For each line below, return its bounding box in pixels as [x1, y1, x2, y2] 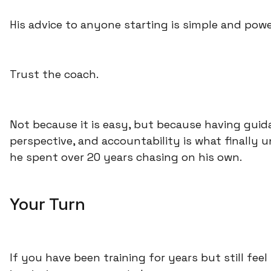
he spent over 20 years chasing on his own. [10, 150, 242, 165]
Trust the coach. [10, 67, 99, 82]
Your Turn [10, 193, 85, 215]
